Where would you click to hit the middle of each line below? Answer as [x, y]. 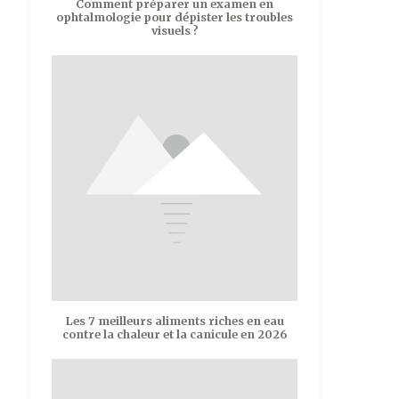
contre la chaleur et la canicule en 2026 [175, 334]
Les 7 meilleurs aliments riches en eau [175, 321]
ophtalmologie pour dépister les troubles [175, 17]
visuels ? [175, 31]
